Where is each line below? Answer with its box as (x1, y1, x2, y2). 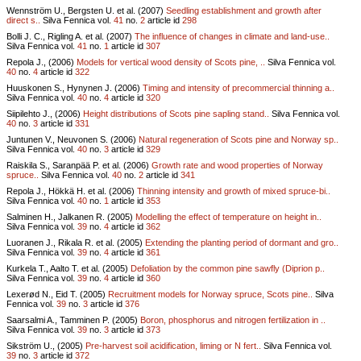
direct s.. (6, 15, 40, 25)
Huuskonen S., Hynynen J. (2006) (6, 82, 143, 93)
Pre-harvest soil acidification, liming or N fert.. (85, 340, 261, 351)
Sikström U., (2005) (6, 340, 85, 351)
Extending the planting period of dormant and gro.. (145, 237, 338, 247)
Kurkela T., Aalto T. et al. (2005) (6, 263, 131, 273)
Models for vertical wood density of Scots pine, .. (77, 56, 265, 67)
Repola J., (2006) (6, 56, 77, 67)
